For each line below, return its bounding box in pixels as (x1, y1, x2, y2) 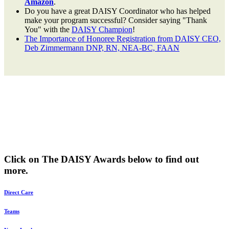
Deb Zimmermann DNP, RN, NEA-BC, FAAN (25, 43, 179, 53)
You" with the (25, 25, 72, 34)
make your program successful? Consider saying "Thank (25, 16, 207, 25)
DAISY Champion (72, 25, 132, 34)
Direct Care (4, 189, 33, 196)
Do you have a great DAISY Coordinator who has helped (25, 7, 211, 16)
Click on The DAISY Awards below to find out (4, 154, 199, 165)
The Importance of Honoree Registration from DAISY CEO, (25, 34, 221, 43)
